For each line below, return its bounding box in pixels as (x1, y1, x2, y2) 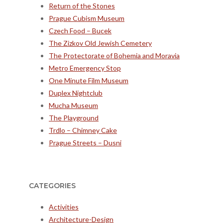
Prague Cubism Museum (49, 13, 124, 22)
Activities (49, 203, 79, 212)
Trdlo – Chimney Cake (49, 125, 117, 134)
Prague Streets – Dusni (49, 138, 121, 147)
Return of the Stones (49, 1, 115, 10)
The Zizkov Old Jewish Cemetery (49, 38, 152, 47)
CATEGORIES (29, 181, 76, 191)
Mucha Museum (49, 101, 98, 110)
